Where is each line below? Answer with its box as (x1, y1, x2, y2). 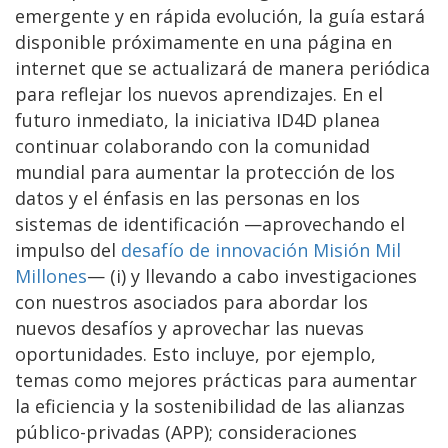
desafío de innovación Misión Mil (121, 237, 401, 262)
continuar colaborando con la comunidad (15, 133, 370, 158)
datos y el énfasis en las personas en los (15, 185, 360, 210)
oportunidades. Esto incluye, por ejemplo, (15, 341, 376, 366)
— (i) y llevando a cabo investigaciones (87, 263, 417, 288)
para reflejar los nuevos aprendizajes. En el (15, 81, 383, 106)
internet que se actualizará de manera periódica (15, 55, 430, 80)
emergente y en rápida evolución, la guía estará (15, 3, 425, 28)
